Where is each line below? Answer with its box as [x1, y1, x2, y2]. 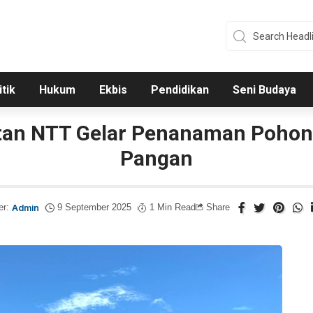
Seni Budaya [232, 83, 296, 97]
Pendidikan [150, 83, 209, 97]
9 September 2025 [57, 203, 132, 213]
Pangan [120, 146, 193, 171]
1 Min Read [150, 203, 196, 213]
